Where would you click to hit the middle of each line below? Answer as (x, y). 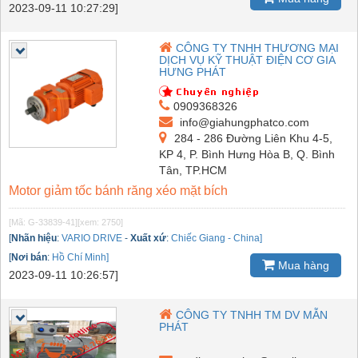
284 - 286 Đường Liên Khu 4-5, (252, 138)
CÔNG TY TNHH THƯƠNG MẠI (258, 48)
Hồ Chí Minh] (80, 257)
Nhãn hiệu (34, 238)
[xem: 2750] (100, 222)
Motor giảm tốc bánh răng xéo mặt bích (118, 190)
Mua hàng (302, 266)
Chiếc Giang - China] (217, 238)
